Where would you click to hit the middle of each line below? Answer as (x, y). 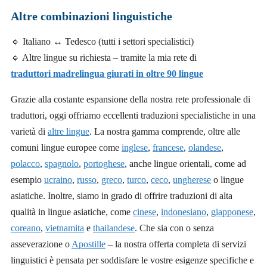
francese (168, 147)
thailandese (114, 228)
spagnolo (62, 163)
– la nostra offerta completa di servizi (176, 244)
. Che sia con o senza (174, 228)
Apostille (89, 244)
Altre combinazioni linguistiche (91, 16)
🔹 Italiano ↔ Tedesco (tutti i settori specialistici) (102, 41)
